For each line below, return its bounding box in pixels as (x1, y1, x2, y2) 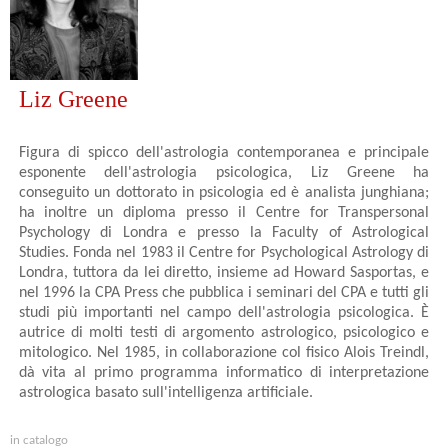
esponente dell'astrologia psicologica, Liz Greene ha (18, 164, 430, 181)
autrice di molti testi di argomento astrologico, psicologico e (18, 324, 430, 341)
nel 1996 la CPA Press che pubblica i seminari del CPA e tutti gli (18, 284, 430, 301)
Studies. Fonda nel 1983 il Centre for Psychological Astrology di (18, 244, 430, 261)
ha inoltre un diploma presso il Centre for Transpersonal (18, 204, 430, 221)
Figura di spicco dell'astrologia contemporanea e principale (18, 144, 430, 161)
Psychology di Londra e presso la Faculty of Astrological (18, 224, 430, 241)
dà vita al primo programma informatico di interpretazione (18, 364, 430, 381)
